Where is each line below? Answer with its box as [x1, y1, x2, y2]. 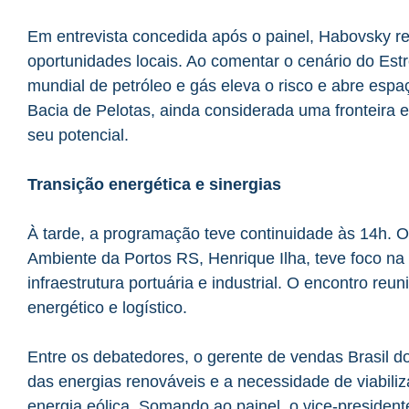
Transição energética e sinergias [27, 174, 281, 194]
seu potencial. [27, 125, 129, 144]
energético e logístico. [27, 298, 187, 317]
